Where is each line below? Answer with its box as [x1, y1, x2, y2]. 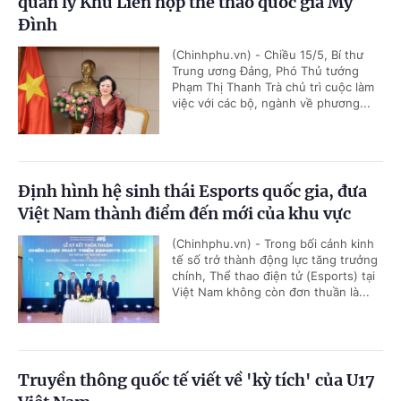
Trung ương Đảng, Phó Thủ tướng [172, 63, 359, 78]
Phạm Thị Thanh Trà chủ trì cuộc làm [172, 79, 374, 94]
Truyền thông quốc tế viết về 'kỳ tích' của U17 [18, 369, 375, 390]
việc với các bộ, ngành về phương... [172, 95, 371, 110]
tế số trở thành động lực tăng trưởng [172, 252, 378, 267]
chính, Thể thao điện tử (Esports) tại [172, 268, 375, 283]
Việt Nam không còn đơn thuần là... [172, 284, 370, 299]
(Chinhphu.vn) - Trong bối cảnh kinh [172, 235, 374, 251]
